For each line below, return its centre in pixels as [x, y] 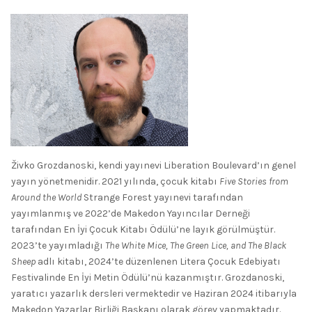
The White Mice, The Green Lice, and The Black [196, 245]
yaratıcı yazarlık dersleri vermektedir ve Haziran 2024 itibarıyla [154, 293]
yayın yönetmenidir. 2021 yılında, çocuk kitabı [115, 181]
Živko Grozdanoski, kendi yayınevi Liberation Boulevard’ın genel [154, 165]
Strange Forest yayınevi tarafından [162, 197]
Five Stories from [254, 181]
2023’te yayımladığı [58, 245]
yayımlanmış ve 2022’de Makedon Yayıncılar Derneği [131, 213]
